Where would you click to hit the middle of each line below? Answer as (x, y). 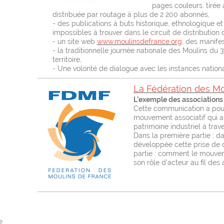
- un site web (74, 41)
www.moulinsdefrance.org (139, 41)
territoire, (67, 59)
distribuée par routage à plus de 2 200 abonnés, (131, 14)
